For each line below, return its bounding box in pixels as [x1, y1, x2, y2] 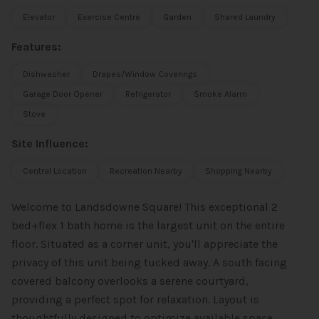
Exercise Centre [78, 12, 140, 22]
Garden [163, 12, 192, 22]
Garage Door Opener [23, 89, 103, 99]
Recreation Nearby [110, 166, 182, 176]
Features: [11, 40, 61, 53]
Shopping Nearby [205, 166, 272, 176]
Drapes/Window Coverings [93, 69, 197, 79]
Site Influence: [11, 137, 88, 150]
